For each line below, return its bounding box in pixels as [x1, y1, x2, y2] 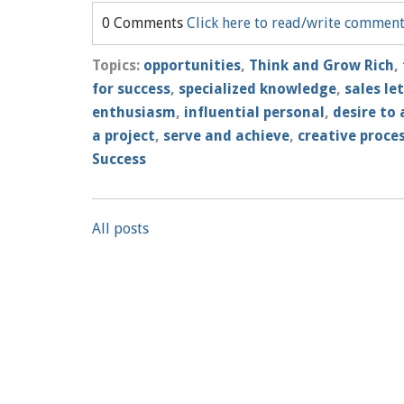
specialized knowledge [179, 80, 336, 97]
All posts [92, 220, 149, 237]
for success [92, 80, 170, 97]
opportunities [143, 57, 241, 74]
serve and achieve [163, 127, 289, 144]
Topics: [92, 57, 143, 74]
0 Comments [102, 14, 187, 32]
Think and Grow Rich [249, 57, 394, 74]
